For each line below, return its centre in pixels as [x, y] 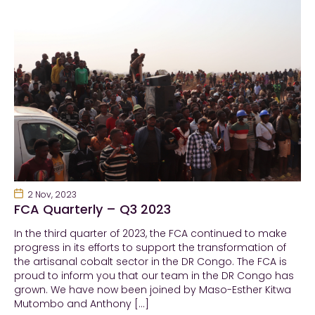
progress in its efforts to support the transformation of [150, 248]
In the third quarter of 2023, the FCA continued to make [150, 234]
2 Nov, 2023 [52, 195]
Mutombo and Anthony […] [82, 304]
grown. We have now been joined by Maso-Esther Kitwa [153, 290]
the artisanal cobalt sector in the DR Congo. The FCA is [150, 262]
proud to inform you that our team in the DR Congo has [154, 276]
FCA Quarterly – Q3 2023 [92, 210]
